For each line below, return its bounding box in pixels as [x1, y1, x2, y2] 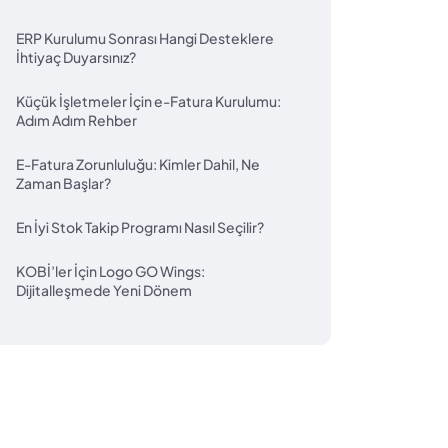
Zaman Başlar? [16, 174, 111, 192]
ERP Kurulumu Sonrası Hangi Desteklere [16, 29, 274, 47]
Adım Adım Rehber [16, 111, 137, 129]
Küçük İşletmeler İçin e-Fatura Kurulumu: [16, 92, 281, 110]
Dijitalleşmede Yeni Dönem [16, 281, 192, 299]
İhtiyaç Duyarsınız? [16, 48, 136, 66]
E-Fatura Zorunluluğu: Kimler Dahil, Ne [16, 155, 260, 173]
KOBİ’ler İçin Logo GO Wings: [16, 262, 205, 280]
